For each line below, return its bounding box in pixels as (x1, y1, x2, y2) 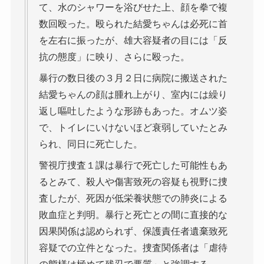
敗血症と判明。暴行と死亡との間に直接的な (38, 209, 227, 220)
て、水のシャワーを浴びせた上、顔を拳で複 (38, 2, 227, 12)
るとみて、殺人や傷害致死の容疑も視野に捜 (38, 176, 227, 187)
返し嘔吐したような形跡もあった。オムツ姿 (38, 105, 227, 116)
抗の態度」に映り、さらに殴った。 (38, 51, 190, 62)
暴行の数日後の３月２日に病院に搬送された (38, 72, 227, 83)
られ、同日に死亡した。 (38, 138, 143, 149)
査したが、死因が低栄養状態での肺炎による (38, 193, 227, 203)
